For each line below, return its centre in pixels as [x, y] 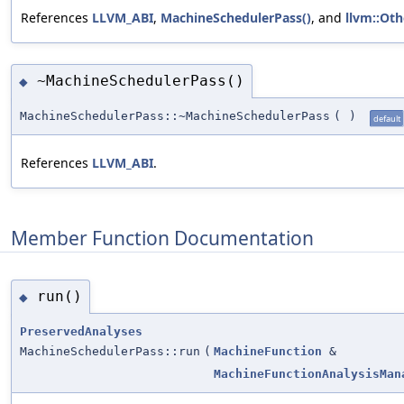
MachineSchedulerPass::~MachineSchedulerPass [175, 115]
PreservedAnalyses [81, 331]
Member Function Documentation [162, 239]
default [387, 118]
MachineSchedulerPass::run [110, 351]
